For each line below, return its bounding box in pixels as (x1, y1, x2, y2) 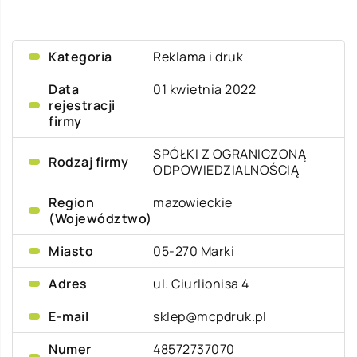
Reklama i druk (153, 48, 244, 65)
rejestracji (49, 96, 116, 114)
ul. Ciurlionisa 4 (153, 275, 249, 292)
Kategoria (49, 48, 112, 65)
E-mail (49, 308, 88, 325)
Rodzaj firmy (49, 153, 128, 171)
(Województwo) (49, 210, 152, 227)
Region (49, 194, 94, 211)
